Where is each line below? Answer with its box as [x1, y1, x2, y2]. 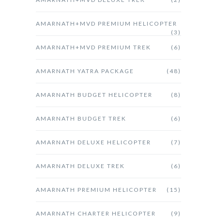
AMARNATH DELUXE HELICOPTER [36, 138, 151, 146]
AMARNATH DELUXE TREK [36, 162, 125, 170]
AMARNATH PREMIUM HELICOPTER [36, 186, 157, 193]
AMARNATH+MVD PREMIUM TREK [36, 43, 151, 51]
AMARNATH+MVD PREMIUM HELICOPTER [36, 19, 177, 27]
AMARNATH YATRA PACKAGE [36, 67, 134, 75]
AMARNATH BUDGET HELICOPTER [36, 91, 153, 98]
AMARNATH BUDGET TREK [36, 114, 126, 122]
